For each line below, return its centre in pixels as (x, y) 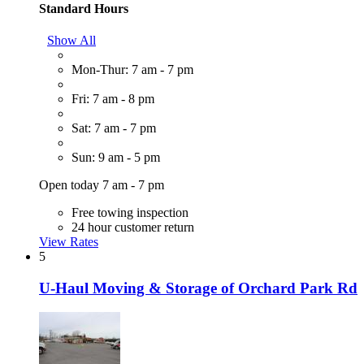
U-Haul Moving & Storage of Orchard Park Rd (198, 288)
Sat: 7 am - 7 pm (114, 128)
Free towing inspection (130, 212)
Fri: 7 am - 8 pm (113, 98)
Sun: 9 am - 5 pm (116, 157)
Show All (71, 40)
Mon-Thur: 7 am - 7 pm (132, 69)
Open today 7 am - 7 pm (102, 184)
